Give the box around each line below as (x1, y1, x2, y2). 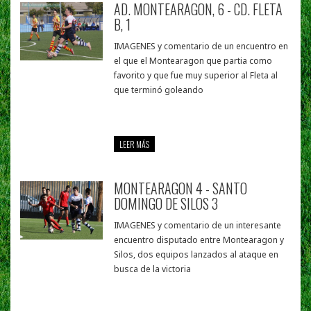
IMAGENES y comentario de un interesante (114, 219, 282, 232)
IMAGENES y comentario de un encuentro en (114, 40, 289, 53)
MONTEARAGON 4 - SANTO (114, 178, 248, 199)
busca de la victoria (114, 263, 192, 276)
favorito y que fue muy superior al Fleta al (114, 69, 278, 82)
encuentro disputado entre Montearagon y (114, 234, 285, 246)
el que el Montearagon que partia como (114, 55, 273, 67)
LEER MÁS (119, 138, 150, 151)
